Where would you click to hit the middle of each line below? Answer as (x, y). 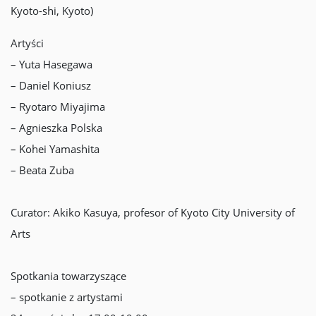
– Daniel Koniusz (51, 85)
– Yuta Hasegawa (51, 64)
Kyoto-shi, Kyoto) (52, 11)
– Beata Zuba (42, 170)
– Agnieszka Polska (56, 128)
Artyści (27, 43)
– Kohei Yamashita (55, 149)
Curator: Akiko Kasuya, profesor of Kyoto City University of (153, 212)
